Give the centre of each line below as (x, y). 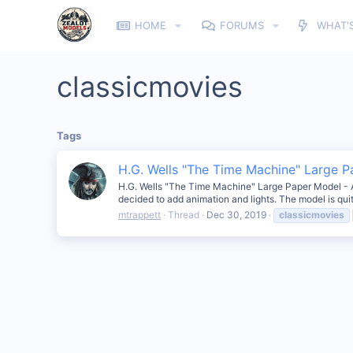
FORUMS (242, 25)
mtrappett (139, 214)
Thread (184, 214)
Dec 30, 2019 (236, 214)
